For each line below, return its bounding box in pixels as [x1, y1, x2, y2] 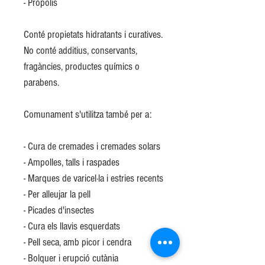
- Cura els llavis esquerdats [24, 220, 120, 232]
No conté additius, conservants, [24, 44, 137, 57]
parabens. [24, 76, 59, 89]
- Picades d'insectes [24, 204, 94, 216]
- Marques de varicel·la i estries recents [24, 172, 163, 185]
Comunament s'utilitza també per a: [24, 108, 151, 121]
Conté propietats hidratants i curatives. [24, 28, 163, 41]
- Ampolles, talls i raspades [24, 156, 119, 169]
